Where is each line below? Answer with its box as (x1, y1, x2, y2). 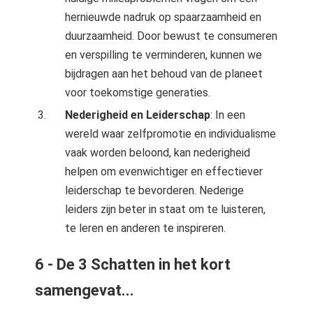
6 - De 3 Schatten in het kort (35, 256, 231, 273)
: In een (210, 108, 246, 122)
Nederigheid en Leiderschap (65, 108, 211, 122)
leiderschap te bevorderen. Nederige (65, 184, 245, 197)
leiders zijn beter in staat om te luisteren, (65, 203, 266, 216)
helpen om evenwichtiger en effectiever (65, 165, 263, 178)
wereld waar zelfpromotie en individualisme (65, 127, 277, 140)
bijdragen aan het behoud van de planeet (65, 67, 263, 80)
